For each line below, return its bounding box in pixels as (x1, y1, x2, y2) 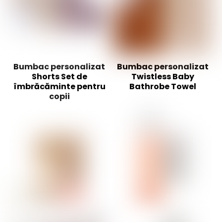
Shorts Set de (31, 70, 87, 82)
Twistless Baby (131, 70, 194, 82)
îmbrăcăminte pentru (13, 80, 106, 92)
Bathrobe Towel (129, 80, 196, 92)
